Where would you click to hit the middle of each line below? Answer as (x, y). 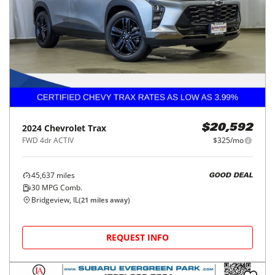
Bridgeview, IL (55, 200)
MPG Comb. (61, 188)
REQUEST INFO (137, 238)
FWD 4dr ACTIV (48, 141)
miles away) (109, 200)
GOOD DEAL (231, 176)
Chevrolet (65, 128)
